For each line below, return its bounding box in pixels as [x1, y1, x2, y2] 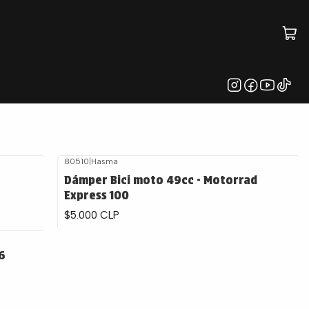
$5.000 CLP [63, 208, 119, 221]
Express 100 [63, 188, 129, 202]
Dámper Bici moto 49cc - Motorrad [63, 172, 257, 187]
